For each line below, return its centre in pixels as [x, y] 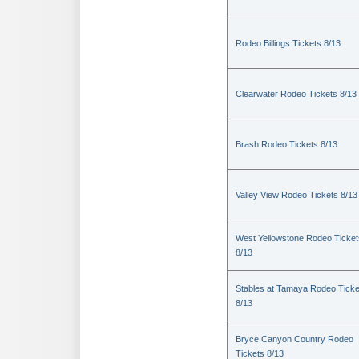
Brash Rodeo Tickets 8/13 [286, 144]
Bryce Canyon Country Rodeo [294, 339]
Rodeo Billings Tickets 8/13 [288, 43]
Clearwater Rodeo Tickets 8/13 [296, 94]
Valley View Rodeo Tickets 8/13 [296, 195]
